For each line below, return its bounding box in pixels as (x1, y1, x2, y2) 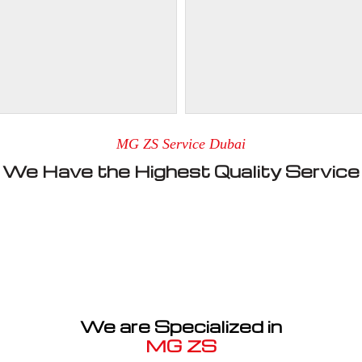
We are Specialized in (80, 315, 282, 337)
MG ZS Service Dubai (116, 135, 246, 152)
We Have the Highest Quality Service (2, 160, 360, 182)
